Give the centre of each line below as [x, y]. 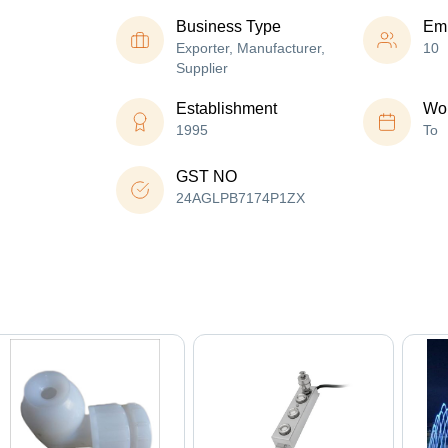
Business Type [228, 27]
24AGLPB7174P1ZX [240, 198]
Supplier [202, 68]
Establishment [226, 109]
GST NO [206, 177]
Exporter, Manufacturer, [250, 48]
